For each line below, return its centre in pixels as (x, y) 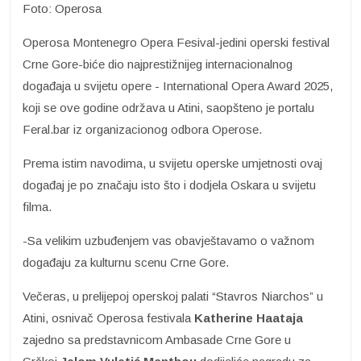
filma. (37, 207)
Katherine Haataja (249, 318)
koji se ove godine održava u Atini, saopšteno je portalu (168, 108)
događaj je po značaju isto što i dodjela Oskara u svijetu (169, 185)
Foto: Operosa (62, 9)
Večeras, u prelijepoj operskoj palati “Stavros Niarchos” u (173, 297)
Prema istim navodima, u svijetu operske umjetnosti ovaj (172, 164)
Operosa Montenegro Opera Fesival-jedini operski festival (176, 43)
